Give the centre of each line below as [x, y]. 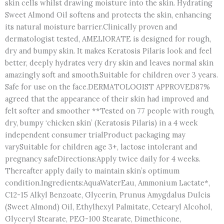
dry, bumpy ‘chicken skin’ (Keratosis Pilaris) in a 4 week [101, 122]
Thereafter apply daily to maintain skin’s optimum [92, 170]
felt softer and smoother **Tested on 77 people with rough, [110, 110]
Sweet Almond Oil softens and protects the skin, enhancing [108, 14]
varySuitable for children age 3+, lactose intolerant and [101, 146]
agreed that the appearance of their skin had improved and [107, 98]
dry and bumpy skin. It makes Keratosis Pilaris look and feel [108, 50]
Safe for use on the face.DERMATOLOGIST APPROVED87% [107, 86]
